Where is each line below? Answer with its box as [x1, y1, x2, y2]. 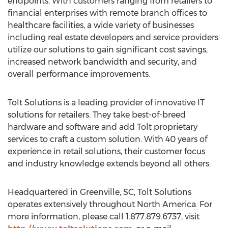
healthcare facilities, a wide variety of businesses [8, 20, 194, 30]
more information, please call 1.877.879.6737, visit [8, 212, 199, 221]
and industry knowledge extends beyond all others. [8, 159, 211, 168]
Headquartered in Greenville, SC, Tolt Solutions [8, 187, 191, 197]
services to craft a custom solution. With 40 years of [8, 134, 207, 144]
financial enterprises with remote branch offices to [8, 8, 207, 18]
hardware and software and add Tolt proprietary [8, 122, 197, 132]
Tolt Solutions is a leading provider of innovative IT [8, 98, 205, 107]
